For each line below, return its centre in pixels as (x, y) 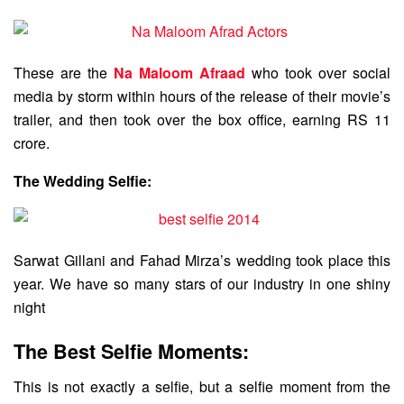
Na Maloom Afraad (179, 72)
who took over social (318, 72)
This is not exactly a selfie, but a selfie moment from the (202, 387)
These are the (64, 72)
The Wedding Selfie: (83, 180)
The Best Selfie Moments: (131, 352)
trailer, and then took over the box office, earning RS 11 (202, 119)
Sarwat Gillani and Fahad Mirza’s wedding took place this (202, 260)
